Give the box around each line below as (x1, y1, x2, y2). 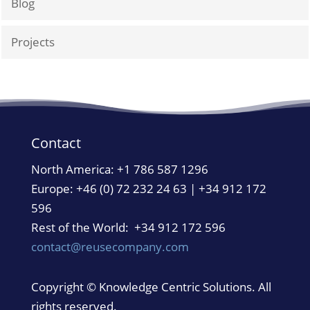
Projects (11, 34, 55, 51)
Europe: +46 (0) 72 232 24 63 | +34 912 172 (30, 181, 266, 197)
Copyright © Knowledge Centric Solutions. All (30, 279, 271, 295)
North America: (30, 161, 117, 178)
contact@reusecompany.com (30, 239, 189, 255)
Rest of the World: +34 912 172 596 (30, 219, 226, 236)
